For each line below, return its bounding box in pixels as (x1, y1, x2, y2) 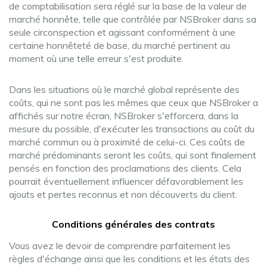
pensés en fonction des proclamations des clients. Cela (9, 162, 241, 174)
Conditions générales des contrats (52, 218, 215, 230)
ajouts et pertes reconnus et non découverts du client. (9, 188, 237, 200)
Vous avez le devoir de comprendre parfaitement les (9, 240, 231, 252)
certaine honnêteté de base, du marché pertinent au (9, 39, 230, 51)
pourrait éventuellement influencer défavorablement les (9, 175, 243, 187)
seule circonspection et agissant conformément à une (9, 26, 235, 38)
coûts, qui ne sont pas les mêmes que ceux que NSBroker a (9, 97, 258, 108)
